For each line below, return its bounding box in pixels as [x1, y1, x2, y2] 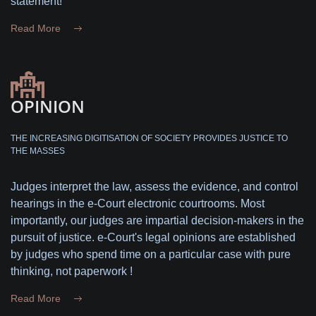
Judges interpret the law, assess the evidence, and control [11, 180, 298, 193]
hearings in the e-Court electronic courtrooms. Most [11, 197, 265, 209]
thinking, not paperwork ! [11, 265, 133, 277]
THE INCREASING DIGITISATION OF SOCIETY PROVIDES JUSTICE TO [11, 133, 288, 143]
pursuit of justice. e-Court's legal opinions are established [11, 231, 296, 243]
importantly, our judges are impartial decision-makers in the [11, 214, 304, 226]
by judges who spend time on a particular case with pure [11, 248, 291, 260]
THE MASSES [11, 145, 65, 156]
